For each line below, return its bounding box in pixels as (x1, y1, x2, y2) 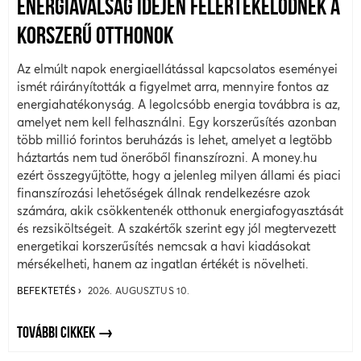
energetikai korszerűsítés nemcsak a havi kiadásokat (17, 239, 310, 253)
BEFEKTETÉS (17, 284, 79, 297)
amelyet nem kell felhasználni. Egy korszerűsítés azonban (17, 114, 337, 129)
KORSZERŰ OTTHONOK (17, 24, 173, 50)
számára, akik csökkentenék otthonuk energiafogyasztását (17, 203, 343, 218)
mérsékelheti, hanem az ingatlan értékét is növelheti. (17, 256, 312, 271)
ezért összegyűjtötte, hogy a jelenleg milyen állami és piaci (17, 168, 341, 182)
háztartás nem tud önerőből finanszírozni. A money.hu (17, 150, 317, 164)
